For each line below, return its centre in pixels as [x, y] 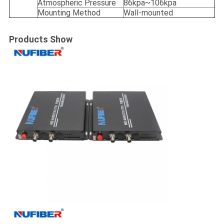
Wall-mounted [148, 13]
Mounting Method [69, 13]
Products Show [40, 39]
